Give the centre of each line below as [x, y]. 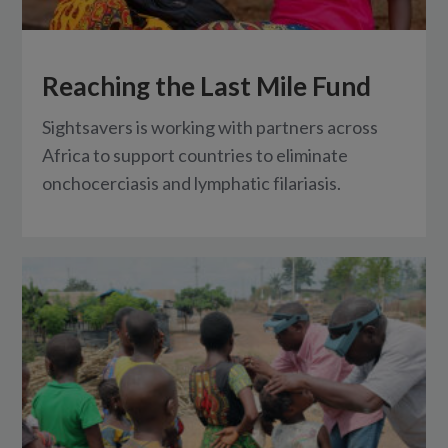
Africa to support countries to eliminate [195, 155]
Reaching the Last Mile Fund [207, 86]
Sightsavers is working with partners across [210, 127]
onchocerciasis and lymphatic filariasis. [192, 183]
